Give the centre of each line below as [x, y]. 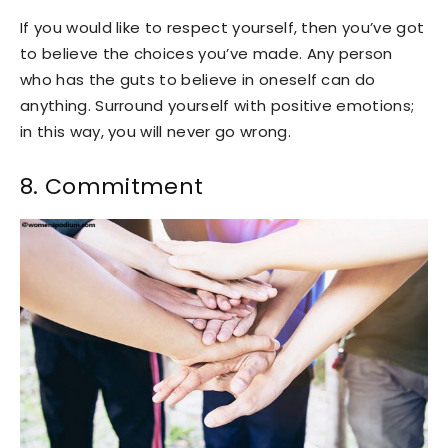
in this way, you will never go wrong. [155, 131]
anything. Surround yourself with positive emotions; [217, 105]
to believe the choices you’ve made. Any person [206, 53]
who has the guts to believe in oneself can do [198, 79]
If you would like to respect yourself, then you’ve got [222, 27]
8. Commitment [112, 186]
